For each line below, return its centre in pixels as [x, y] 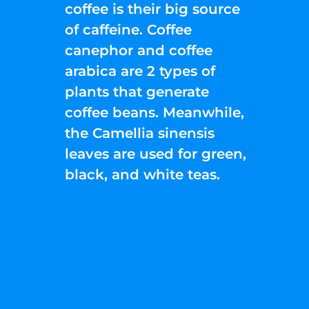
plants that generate [137, 91]
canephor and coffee [139, 50]
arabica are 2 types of [140, 71]
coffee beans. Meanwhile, [155, 112]
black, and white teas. [143, 174]
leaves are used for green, [156, 153]
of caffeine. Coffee [129, 29]
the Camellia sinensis [140, 133]
